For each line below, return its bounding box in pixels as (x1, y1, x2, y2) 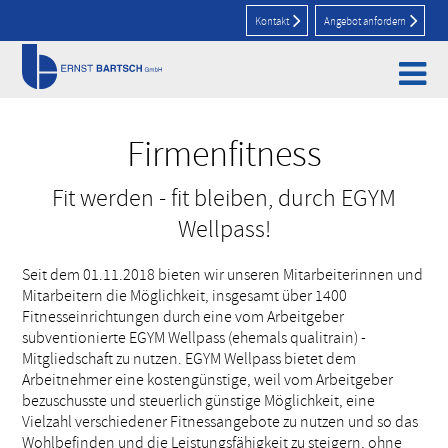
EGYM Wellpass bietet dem (185, 349, 357, 369)
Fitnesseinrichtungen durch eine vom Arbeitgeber (22, 307, 345, 327)
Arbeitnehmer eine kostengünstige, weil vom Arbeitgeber (22, 370, 394, 390)
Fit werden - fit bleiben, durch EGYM (52, 183, 396, 213)
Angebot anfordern (324, 14, 409, 28)
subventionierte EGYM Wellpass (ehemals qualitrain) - (22, 328, 367, 348)
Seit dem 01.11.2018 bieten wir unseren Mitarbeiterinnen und (22, 265, 424, 285)
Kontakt (255, 14, 292, 28)
